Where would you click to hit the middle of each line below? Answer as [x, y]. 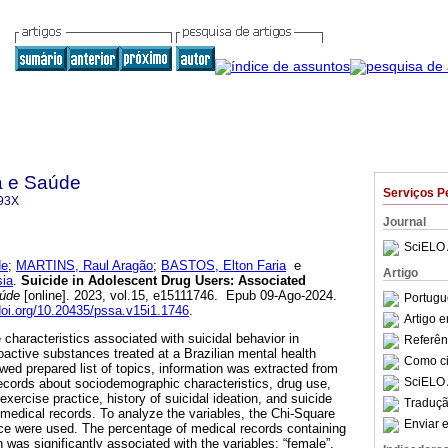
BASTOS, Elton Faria [223, 266]
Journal [404, 222]
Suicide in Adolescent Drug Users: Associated [161, 281]
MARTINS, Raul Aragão [84, 266]
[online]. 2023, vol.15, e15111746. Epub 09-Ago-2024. [178, 296]
